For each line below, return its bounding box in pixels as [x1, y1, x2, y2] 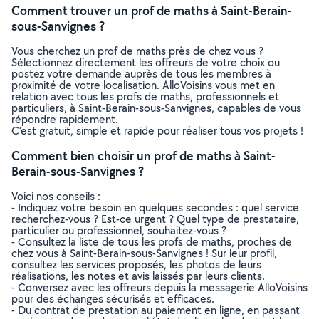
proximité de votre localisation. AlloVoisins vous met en [11, 78, 275, 93]
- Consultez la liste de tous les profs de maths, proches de [11, 234, 292, 249]
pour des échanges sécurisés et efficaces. [11, 291, 214, 306]
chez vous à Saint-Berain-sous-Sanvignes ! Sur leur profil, [11, 246, 277, 261]
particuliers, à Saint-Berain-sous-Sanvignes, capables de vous [11, 100, 301, 115]
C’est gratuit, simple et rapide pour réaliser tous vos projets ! [11, 123, 303, 138]
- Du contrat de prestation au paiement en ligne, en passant [11, 303, 300, 318]
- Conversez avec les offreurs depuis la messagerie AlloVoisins [11, 280, 308, 295]
